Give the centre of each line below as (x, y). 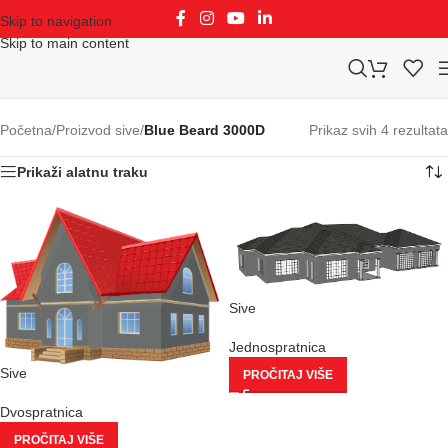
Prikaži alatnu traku (82, 172)
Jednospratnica (277, 347)
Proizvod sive (98, 130)
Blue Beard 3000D (204, 130)
